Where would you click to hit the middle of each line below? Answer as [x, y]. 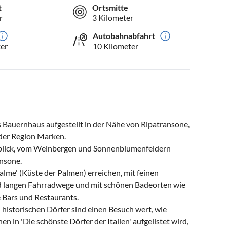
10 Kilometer [116, 46]
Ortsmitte [110, 8]
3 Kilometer [113, 18]
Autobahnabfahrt [124, 36]
